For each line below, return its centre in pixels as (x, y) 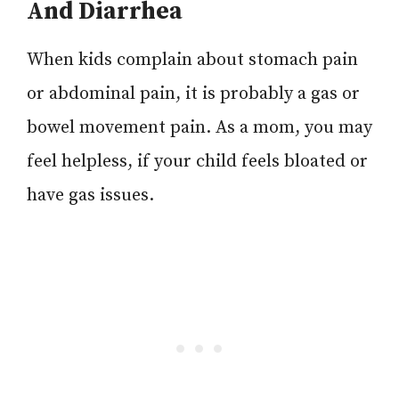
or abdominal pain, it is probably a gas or (193, 94)
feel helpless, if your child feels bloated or (197, 161)
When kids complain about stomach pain (192, 60)
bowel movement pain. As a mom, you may (199, 127)
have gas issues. (90, 195)
